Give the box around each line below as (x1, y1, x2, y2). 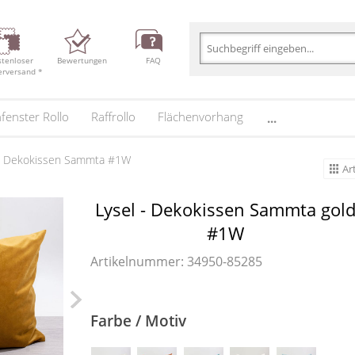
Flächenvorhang (157, 108, 243, 124)
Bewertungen (57, 55, 108, 66)
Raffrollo (90, 108, 136, 124)
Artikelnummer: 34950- (90, 253, 227, 270)
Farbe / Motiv (90, 310, 186, 331)
